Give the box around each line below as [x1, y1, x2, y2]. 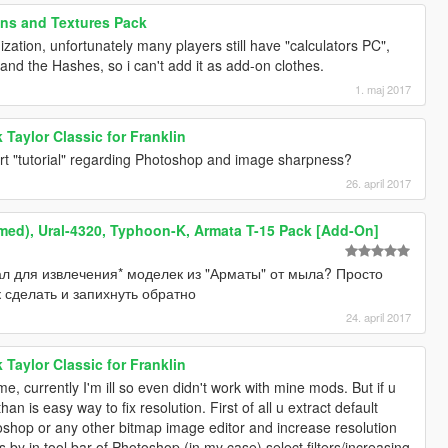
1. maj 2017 [355, 81, 412, 98]
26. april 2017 [346, 175, 412, 192]
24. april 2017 [346, 309, 412, 326]
